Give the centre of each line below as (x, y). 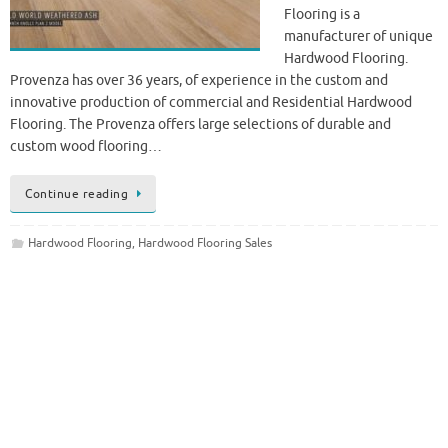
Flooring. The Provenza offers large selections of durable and (200, 125)
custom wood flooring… (86, 147)
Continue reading (76, 193)
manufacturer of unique (358, 37)
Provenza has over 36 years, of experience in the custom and (199, 81)
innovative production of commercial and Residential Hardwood (211, 103)
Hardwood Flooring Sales (204, 242)
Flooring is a (322, 15)
